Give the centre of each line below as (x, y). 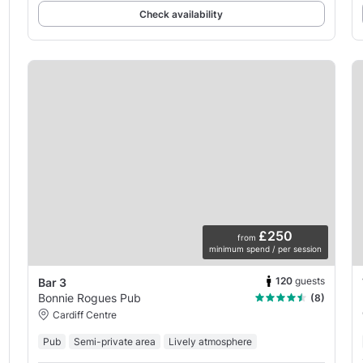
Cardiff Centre (84, 314)
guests (310, 281)
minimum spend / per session (265, 248)
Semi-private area (114, 341)
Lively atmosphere (210, 341)
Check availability (181, 14)
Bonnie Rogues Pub (89, 297)
